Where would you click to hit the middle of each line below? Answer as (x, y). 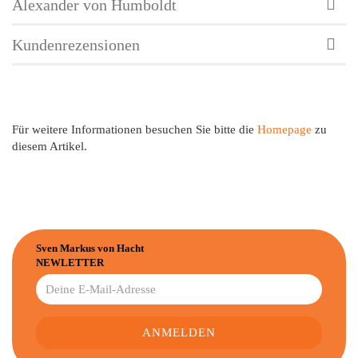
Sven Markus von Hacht (90, 249)
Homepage (284, 130)
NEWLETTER (70, 263)
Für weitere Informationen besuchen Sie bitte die (135, 130)
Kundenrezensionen (76, 45)
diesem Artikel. (50, 147)
